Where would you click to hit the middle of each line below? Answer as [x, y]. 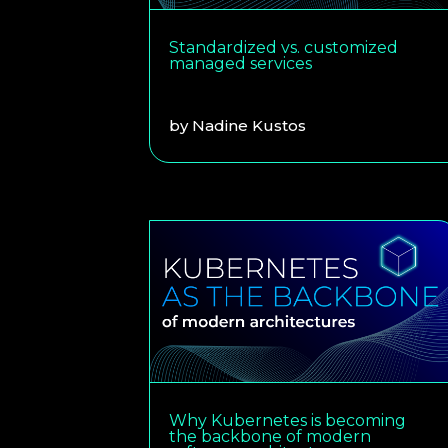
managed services [241, 63]
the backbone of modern [270, 436]
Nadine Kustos [249, 125]
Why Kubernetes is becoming [288, 420]
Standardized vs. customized [284, 47]
